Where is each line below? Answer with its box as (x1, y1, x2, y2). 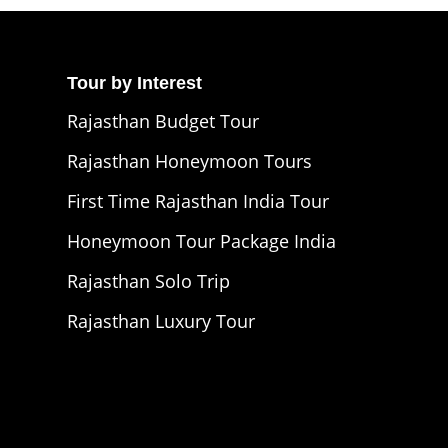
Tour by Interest (66, 72, 202, 93)
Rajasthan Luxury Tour (66, 308, 255, 333)
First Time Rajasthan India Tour (66, 188, 329, 213)
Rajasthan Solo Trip (66, 268, 230, 293)
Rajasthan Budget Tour (66, 108, 259, 133)
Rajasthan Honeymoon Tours (66, 148, 312, 173)
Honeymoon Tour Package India (66, 228, 336, 253)
